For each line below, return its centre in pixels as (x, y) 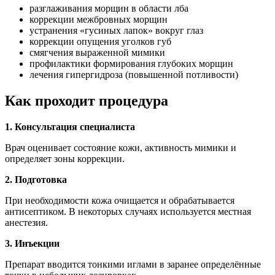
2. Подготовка (36, 179)
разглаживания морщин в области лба (109, 8)
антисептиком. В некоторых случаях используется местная (128, 211)
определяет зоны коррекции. (65, 158)
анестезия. (26, 222)
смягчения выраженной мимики (97, 52)
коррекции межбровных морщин (99, 19)
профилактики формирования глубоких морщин (131, 63)
